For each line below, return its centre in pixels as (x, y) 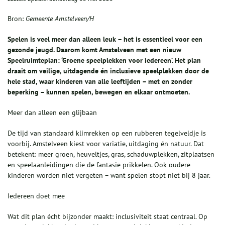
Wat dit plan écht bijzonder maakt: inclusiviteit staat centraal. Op (107, 217)
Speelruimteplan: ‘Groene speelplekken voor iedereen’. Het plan (104, 61)
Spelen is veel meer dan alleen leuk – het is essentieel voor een (105, 39)
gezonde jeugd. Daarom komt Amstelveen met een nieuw (94, 50)
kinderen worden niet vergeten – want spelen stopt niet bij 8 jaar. (109, 176)
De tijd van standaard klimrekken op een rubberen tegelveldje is (107, 133)
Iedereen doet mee (36, 196)
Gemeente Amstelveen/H (59, 19)
